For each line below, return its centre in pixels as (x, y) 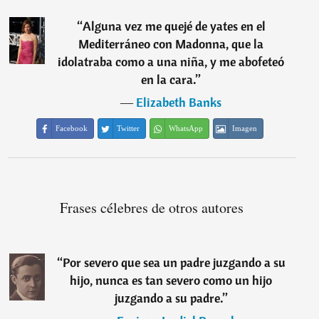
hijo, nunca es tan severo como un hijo (171, 280)
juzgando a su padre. (168, 298)
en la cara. (169, 79)
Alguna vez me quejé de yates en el (174, 26)
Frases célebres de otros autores (152, 208)
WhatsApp (186, 128)
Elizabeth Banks (179, 102)
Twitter (129, 128)
